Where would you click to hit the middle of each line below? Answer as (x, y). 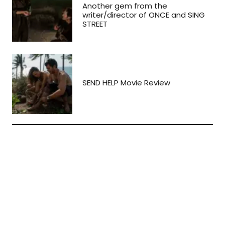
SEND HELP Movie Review (126, 82)
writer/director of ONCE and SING (144, 15)
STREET (95, 24)
